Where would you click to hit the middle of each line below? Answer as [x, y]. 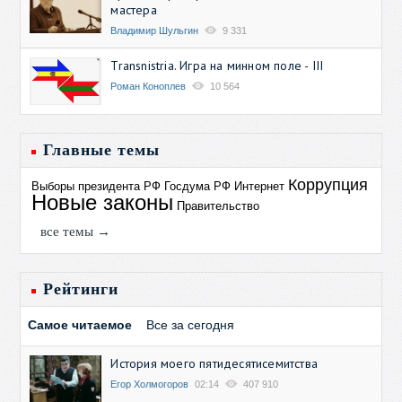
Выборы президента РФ [96, 186]
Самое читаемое [80, 324]
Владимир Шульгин [155, 30]
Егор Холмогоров [150, 384]
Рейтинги [81, 288]
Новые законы [103, 202]
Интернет [260, 186]
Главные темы [102, 149]
